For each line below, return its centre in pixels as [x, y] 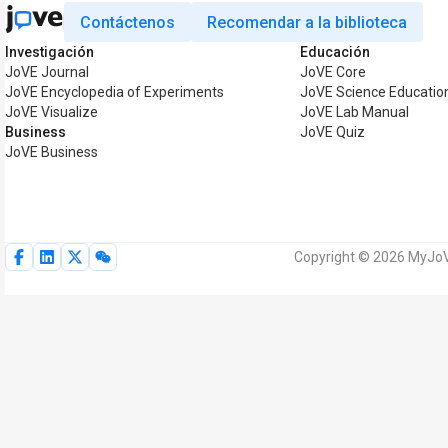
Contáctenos [127, 22]
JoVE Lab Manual [355, 112]
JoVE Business [51, 152]
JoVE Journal [47, 72]
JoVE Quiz [333, 132]
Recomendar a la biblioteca [307, 22]
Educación [335, 52]
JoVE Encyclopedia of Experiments [114, 92]
